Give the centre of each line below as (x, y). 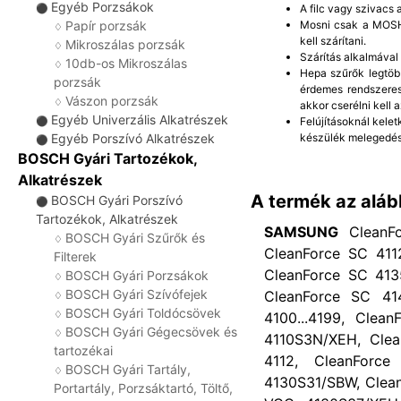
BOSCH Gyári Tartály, (128, 369)
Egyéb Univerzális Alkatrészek (140, 119)
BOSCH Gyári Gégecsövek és (151, 332)
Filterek (75, 256)
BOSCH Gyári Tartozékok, (107, 158)
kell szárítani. (333, 40)
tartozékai (83, 350)
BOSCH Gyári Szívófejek (137, 294)
